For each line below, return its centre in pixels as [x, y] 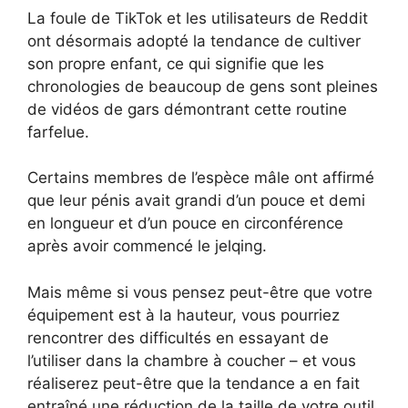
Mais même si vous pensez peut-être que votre [200, 292]
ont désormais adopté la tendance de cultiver [194, 41]
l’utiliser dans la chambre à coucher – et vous [192, 360]
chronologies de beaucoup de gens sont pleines [203, 86]
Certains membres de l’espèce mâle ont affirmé [201, 178]
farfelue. [58, 132]
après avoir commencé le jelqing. [147, 246]
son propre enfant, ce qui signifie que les [176, 63]
